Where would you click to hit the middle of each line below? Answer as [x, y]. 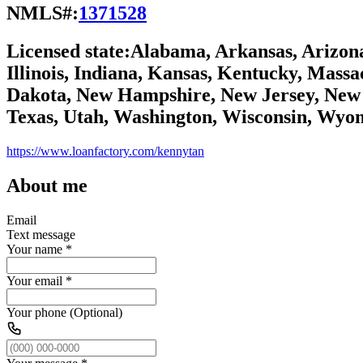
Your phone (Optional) [64, 312]
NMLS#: [43, 13]
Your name [34, 249]
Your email [34, 280]
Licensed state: [68, 51]
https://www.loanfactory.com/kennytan [105, 151]
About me [47, 185]
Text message [41, 234]
